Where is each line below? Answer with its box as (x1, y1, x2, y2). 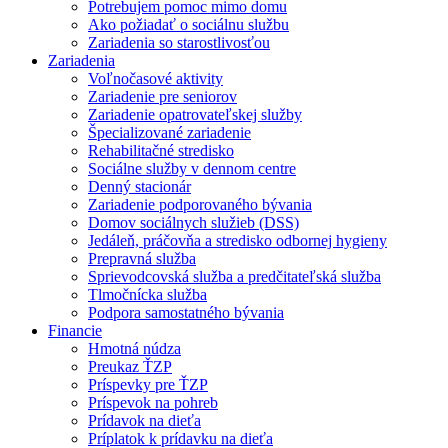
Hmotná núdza (88, 339, 181, 357)
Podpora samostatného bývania (88, 303, 284, 321)
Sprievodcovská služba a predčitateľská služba (88, 267, 381, 285)
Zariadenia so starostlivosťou (88, 33, 270, 51)
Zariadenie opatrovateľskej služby (88, 105, 302, 123)
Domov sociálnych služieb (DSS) (88, 213, 299, 231)
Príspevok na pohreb (88, 393, 218, 411)
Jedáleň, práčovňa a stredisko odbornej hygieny (88, 231, 387, 249)
